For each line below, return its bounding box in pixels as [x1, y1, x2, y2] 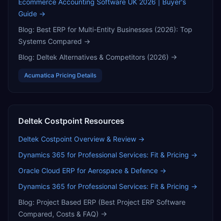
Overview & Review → [72, 135, 145, 143]
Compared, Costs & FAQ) [18, 210, 99, 218]
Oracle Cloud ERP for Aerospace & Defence [18, 166, 158, 175]
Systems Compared [18, 37, 82, 45]
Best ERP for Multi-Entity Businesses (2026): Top [37, 25, 192, 34]
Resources [82, 116, 124, 126]
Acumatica [24, 72, 54, 79]
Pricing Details [54, 72, 96, 79]
